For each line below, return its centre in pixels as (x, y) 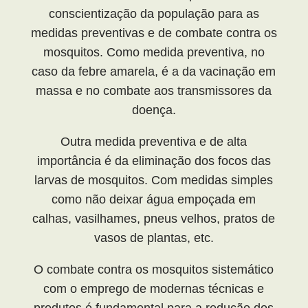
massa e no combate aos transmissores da (154, 90)
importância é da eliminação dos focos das (154, 161)
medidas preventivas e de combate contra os (154, 33)
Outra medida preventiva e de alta (154, 141)
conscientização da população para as (154, 13)
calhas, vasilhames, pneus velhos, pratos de (154, 218)
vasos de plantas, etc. (154, 238)
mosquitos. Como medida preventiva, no (154, 52)
